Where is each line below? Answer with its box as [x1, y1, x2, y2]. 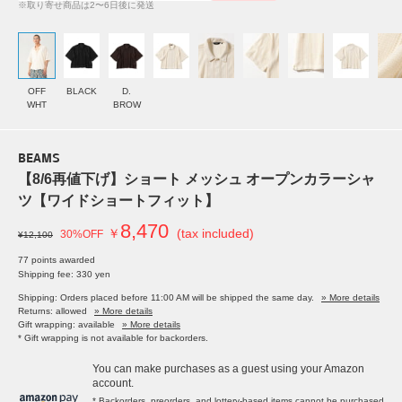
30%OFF [60, 228, 103, 241]
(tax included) [177, 226, 254, 241]
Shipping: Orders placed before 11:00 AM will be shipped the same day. [18, 293, 314, 303]
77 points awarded [18, 255, 95, 266]
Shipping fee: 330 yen [18, 269, 110, 280]
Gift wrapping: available [18, 319, 115, 330]
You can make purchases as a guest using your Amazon [92, 363, 364, 376]
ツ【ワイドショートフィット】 [18, 193, 219, 209]
